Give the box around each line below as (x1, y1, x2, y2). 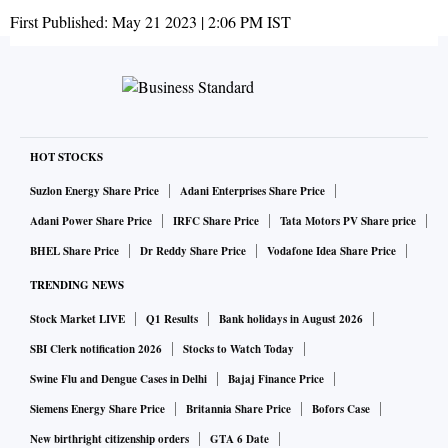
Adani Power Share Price (30, 213, 152, 230)
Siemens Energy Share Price (30, 401, 165, 418)
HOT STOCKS (30, 149, 103, 166)
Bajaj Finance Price (228, 371, 324, 388)
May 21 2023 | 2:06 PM (112, 11, 263, 33)
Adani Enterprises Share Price (180, 183, 325, 200)
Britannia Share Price (186, 401, 291, 418)
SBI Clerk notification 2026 (30, 341, 162, 358)
